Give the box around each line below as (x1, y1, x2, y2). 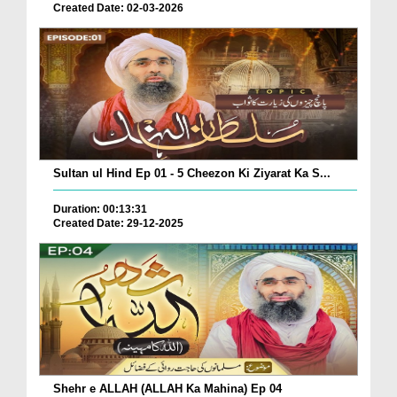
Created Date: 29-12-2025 (53, 217, 183, 230)
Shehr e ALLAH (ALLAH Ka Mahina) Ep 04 (53, 381, 282, 395)
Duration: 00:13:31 (53, 203, 147, 216)
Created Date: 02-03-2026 (53, 2, 183, 15)
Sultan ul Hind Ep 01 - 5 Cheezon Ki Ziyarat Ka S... (53, 167, 331, 181)
